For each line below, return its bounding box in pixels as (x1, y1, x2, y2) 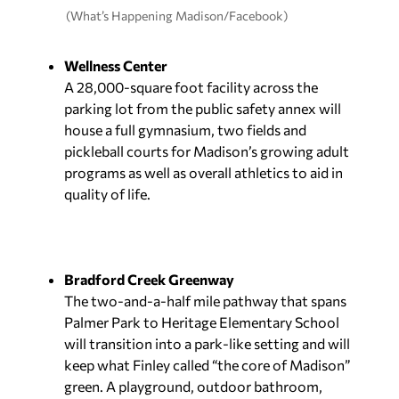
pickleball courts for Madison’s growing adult (64, 142, 349, 160)
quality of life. (64, 185, 151, 203)
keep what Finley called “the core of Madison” (64, 356, 350, 374)
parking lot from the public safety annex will (64, 100, 341, 118)
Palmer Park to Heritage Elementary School (64, 313, 339, 331)
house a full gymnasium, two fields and (64, 121, 306, 139)
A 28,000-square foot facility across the (64, 78, 318, 96)
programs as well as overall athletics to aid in (64, 164, 343, 182)
